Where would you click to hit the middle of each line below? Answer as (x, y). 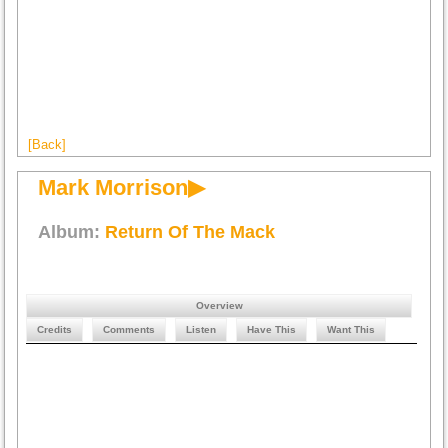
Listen (201, 329)
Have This (272, 329)
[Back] (47, 144)
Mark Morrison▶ (122, 187)
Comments (129, 329)
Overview (219, 305)
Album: (72, 231)
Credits (55, 329)
